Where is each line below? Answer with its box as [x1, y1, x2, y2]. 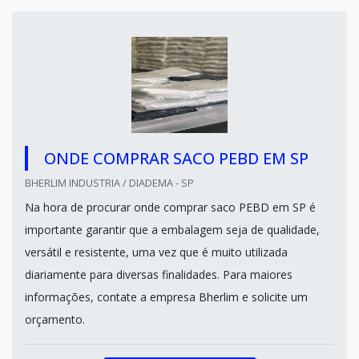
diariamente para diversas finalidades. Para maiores [25, 267, 292, 282]
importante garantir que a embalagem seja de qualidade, [25, 222, 320, 237]
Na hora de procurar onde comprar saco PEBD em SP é [25, 200, 316, 215]
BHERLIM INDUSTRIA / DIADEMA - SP [25, 175, 194, 190]
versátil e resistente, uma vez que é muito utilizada [25, 244, 288, 260]
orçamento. [25, 312, 85, 327]
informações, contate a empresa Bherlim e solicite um [25, 289, 308, 305]
